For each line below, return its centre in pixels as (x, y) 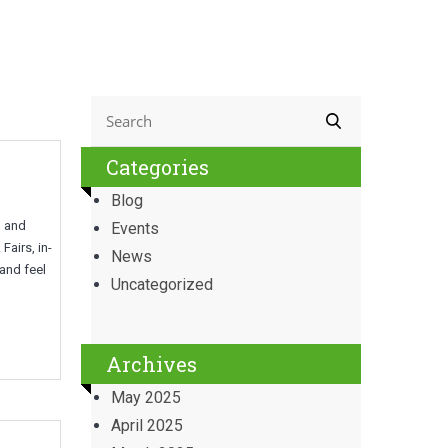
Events (135, 228)
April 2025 (147, 425)
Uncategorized (162, 284)
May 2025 (146, 397)
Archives (151, 364)
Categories (157, 167)
